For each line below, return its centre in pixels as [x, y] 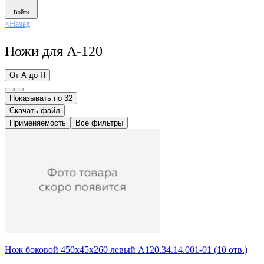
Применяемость [38, 123]
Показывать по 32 [41, 98]
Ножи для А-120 [54, 51]
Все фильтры [99, 123]
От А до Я [27, 75]
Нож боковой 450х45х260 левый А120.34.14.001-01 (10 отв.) [126, 250]
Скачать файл [35, 111]
